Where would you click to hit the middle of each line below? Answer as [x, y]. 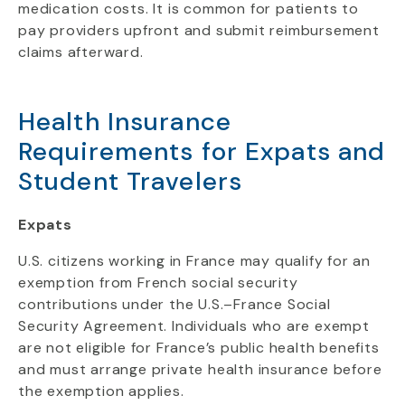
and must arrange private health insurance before [200, 369]
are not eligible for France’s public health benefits [199, 348]
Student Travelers [131, 181]
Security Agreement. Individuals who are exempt [194, 326]
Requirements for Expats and [202, 151]
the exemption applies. [101, 391]
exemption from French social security [158, 283]
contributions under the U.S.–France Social [174, 304]
